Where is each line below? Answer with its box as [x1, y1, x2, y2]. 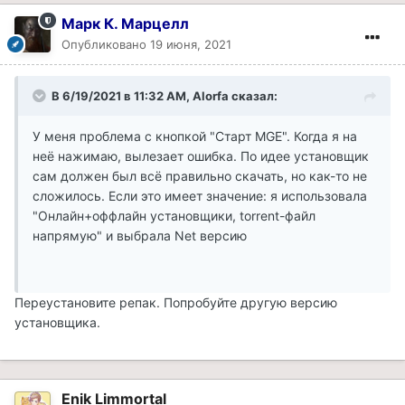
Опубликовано [61, 36, 150, 52]
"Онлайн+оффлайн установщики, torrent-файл [33, 207, 316, 223]
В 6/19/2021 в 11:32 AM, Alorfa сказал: [52, 88, 278, 103]
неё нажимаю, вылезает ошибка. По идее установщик [33, 147, 369, 164]
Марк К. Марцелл [61, 14, 189, 33]
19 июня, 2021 [150, 36, 231, 52]
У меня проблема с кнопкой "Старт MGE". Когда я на [33, 127, 357, 144]
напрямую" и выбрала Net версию [33, 227, 247, 243]
